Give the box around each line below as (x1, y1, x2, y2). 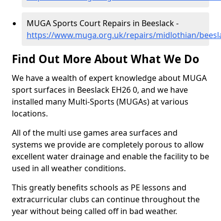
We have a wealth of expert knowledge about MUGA (12, 73, 207, 83)
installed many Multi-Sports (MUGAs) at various (12, 96, 188, 107)
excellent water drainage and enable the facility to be (12, 151, 209, 162)
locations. (12, 108, 48, 119)
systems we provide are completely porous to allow (12, 139, 204, 150)
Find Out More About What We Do (12, 51, 199, 67)
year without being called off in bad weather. (12, 206, 177, 217)
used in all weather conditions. (12, 163, 126, 174)
